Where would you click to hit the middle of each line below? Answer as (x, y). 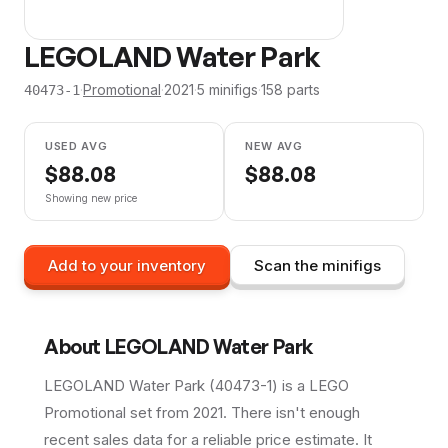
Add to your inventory (127, 265)
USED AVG (76, 146)
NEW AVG (274, 146)
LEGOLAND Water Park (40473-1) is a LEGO (196, 385)
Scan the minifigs (317, 265)
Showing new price (91, 198)
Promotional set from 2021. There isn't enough (202, 412)
